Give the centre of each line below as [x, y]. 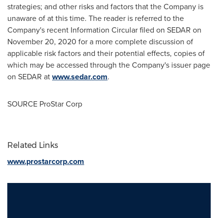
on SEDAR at [30, 76]
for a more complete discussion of [135, 41]
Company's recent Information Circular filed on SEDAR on [104, 30]
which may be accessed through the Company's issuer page [109, 65]
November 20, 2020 [42, 41]
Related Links [33, 145]
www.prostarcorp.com [46, 161]
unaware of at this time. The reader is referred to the [96, 18]
